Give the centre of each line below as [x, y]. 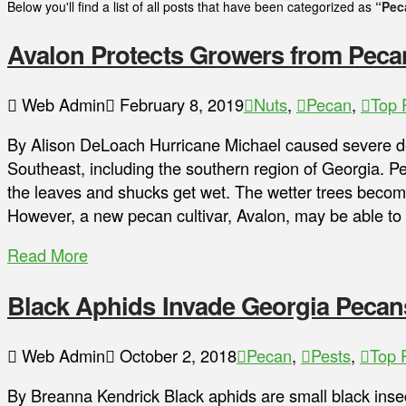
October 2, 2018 [176, 355]
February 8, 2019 [179, 104]
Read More [48, 255]
